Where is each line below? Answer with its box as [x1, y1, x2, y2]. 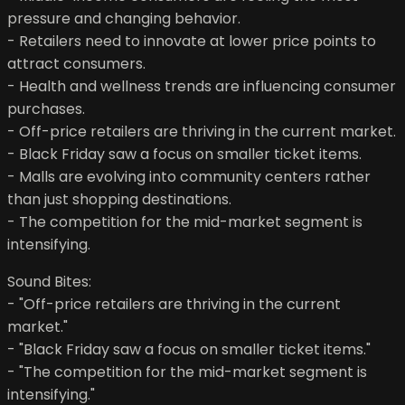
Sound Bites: [7, 271, 91, 293]
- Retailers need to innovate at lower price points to [7, 31, 376, 52]
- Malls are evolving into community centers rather [7, 166, 371, 188]
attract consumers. [7, 53, 146, 75]
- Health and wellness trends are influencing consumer [7, 76, 396, 98]
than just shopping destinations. [7, 189, 231, 211]
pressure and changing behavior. [7, 8, 240, 30]
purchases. [7, 99, 85, 120]
